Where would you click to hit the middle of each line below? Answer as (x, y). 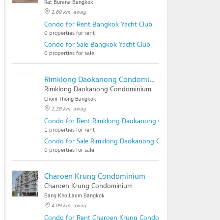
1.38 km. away (69, 109)
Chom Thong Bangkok (70, 99)
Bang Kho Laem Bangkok (74, 195)
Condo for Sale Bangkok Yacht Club (97, 44)
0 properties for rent (69, 33)
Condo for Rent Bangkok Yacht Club (98, 24)
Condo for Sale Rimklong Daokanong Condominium (121, 141)
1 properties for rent (69, 129)
